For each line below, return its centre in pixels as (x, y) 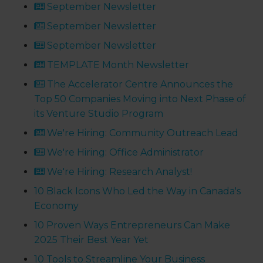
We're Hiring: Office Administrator (124, 153)
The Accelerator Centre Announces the (139, 85)
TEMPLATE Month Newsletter (117, 65)
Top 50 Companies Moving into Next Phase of (140, 99)
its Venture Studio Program (99, 114)
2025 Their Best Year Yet (92, 240)
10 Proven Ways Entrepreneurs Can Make (132, 225)
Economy (57, 206)
